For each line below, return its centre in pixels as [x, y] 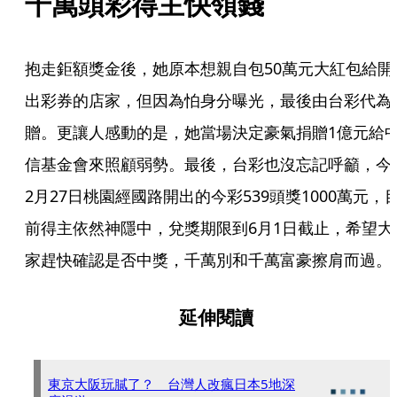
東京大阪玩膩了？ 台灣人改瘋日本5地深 [171, 384]
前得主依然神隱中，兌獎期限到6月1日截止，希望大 [209, 228]
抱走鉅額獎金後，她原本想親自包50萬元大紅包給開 [209, 68]
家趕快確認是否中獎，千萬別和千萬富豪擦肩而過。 [208, 260]
